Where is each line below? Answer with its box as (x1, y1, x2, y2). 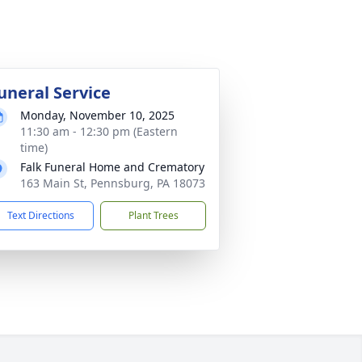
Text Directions (7, 208, 74, 222)
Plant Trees (128, 208, 179, 222)
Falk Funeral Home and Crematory (20, 159, 204, 175)
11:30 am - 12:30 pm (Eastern (20, 124, 178, 139)
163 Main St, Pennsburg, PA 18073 (20, 175, 205, 191)
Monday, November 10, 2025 (20, 107, 175, 123)
